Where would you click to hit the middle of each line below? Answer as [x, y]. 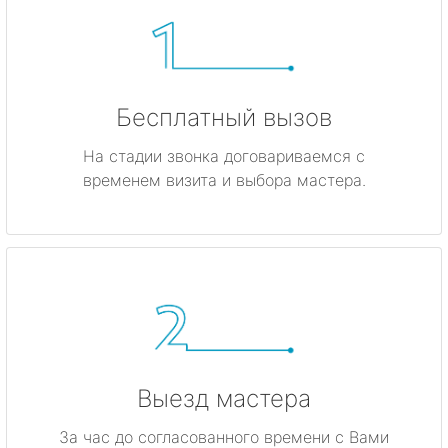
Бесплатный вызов [224, 118]
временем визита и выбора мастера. [224, 180]
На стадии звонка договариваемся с [224, 156]
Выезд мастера [224, 399]
